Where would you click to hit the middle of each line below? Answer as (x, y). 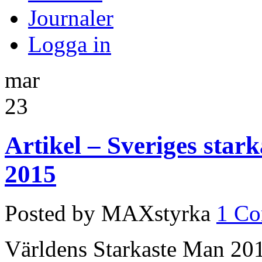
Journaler (71, 18)
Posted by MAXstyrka (108, 213)
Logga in (70, 44)
